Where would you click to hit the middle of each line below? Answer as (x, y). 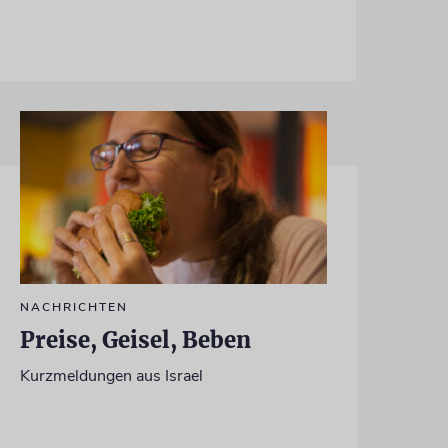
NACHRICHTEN (73, 306)
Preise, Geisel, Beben (135, 339)
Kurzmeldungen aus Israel (111, 375)
